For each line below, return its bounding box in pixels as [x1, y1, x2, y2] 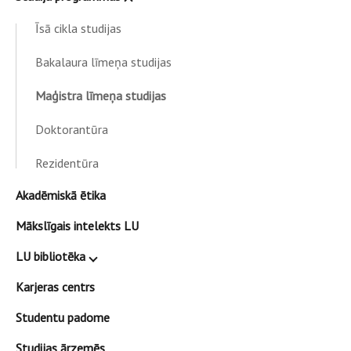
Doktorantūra [35, 121, 108, 138]
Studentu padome [16, 309, 110, 326]
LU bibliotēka [16, 248, 85, 265]
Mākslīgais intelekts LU [16, 218, 139, 234]
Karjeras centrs [16, 279, 95, 295]
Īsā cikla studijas [35, 20, 121, 37]
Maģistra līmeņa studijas [35, 88, 166, 104]
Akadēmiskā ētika [16, 187, 106, 204]
